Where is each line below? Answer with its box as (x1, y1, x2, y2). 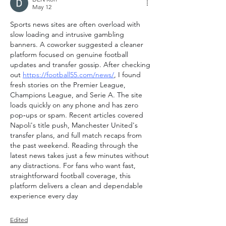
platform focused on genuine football (10, 50, 128, 59)
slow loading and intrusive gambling (10, 30, 124, 39)
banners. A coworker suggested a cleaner (10, 40, 143, 49)
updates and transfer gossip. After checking (10, 60, 150, 69)
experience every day (10, 191, 78, 200)
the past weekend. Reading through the (10, 141, 138, 150)
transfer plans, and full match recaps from (10, 131, 142, 140)
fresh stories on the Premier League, (10, 80, 126, 89)
